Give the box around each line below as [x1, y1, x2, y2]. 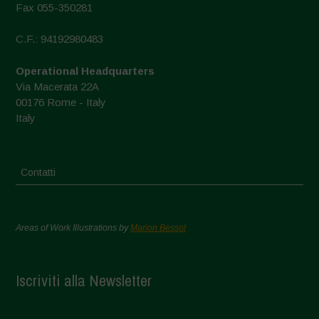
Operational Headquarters [16, 64, 155, 77]
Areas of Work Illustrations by [16, 222, 131, 233]
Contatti [21, 166, 56, 178]
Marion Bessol [130, 222, 187, 233]
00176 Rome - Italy [16, 95, 107, 108]
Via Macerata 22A [16, 80, 100, 93]
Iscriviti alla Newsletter [16, 269, 152, 291]
